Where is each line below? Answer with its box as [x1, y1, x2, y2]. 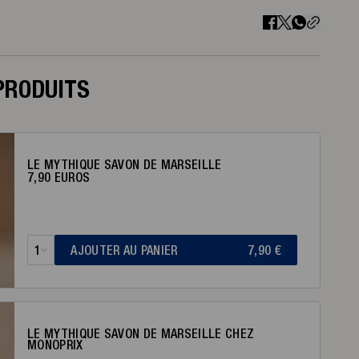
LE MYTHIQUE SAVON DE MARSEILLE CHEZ [27, 326, 255, 341]
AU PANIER [123, 243, 178, 257]
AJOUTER [71, 243, 123, 257]
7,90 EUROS [27, 170, 91, 184]
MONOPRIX [27, 337, 83, 352]
